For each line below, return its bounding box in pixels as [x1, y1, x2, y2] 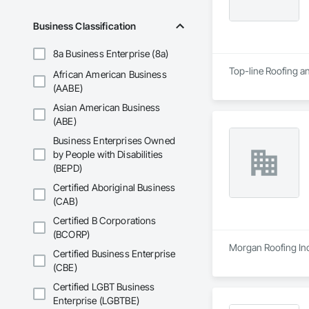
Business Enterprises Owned [53, 134, 175, 147]
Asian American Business [53, 101, 161, 114]
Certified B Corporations [53, 215, 157, 227]
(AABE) [53, 82, 83, 94]
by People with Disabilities [53, 148, 163, 161]
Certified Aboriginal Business [53, 181, 176, 194]
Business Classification [33, 20, 137, 32]
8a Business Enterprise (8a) [53, 48, 169, 60]
